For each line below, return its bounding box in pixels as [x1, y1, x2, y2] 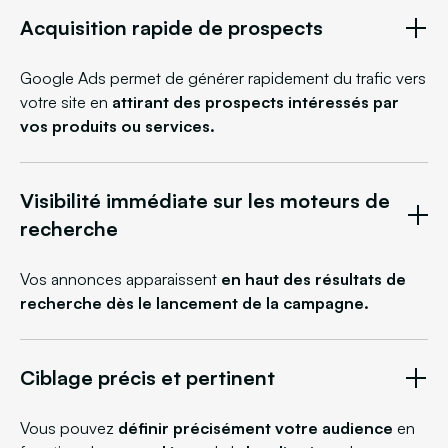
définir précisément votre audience [118, 417, 393, 438]
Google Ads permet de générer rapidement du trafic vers [20, 67, 426, 88]
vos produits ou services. [20, 115, 215, 136]
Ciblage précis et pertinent [20, 364, 275, 390]
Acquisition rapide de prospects [20, 14, 323, 40]
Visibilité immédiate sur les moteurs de [20, 187, 390, 213]
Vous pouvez [20, 417, 118, 438]
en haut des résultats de [221, 268, 406, 289]
